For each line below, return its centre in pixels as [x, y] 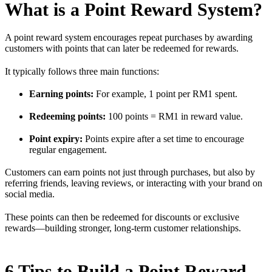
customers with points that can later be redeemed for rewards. [123, 49]
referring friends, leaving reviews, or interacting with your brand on [134, 183]
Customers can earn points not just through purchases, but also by [130, 172]
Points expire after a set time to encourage [163, 139]
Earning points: [61, 93]
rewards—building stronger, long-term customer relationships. [123, 228]
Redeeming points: [67, 116]
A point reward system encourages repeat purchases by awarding [129, 38]
